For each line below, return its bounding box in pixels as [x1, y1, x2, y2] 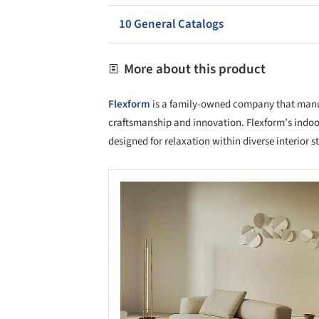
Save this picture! [67, 187, 143, 203]
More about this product [121, 59, 266, 79]
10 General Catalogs [119, 15, 224, 33]
